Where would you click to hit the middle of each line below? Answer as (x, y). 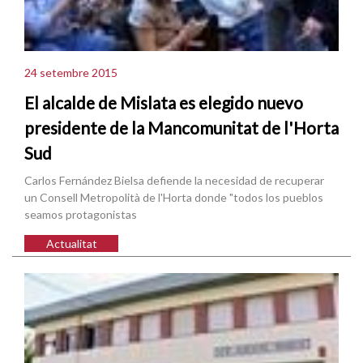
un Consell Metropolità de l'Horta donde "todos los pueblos (174, 198)
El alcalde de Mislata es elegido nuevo (164, 103)
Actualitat (71, 244)
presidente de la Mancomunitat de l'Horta (181, 128)
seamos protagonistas (81, 215)
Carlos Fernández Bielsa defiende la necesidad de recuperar (174, 181)
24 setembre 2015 (71, 72)
